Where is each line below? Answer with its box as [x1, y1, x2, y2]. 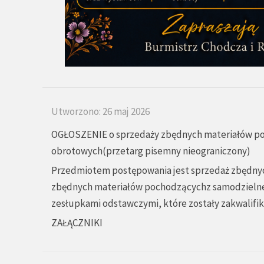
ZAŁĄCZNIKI [51, 216, 103, 230]
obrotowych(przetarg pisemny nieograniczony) [51, 144, 250, 158]
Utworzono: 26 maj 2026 [51, 105, 150, 118]
